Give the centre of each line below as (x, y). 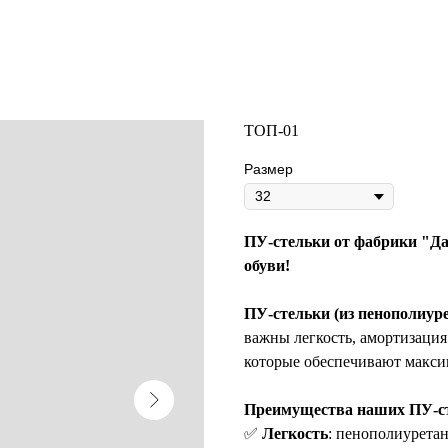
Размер (268, 169)
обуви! (267, 265)
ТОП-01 (271, 130)
